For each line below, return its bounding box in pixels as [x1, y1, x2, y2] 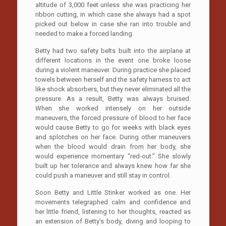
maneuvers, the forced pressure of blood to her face [35, 114, 191, 122]
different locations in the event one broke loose [35, 56, 191, 64]
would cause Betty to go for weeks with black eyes [35, 123, 191, 131]
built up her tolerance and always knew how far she [35, 161, 191, 169]
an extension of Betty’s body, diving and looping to [35, 217, 191, 225]
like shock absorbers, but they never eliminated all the [35, 85, 191, 93]
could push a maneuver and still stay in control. [35, 171, 171, 179]
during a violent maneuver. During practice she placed [35, 66, 191, 74]
